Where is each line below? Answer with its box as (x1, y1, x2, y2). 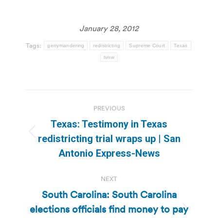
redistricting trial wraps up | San (37, 133, 181, 145)
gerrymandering (47, 43, 85, 49)
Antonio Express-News (58, 147, 160, 160)
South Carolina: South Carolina (41, 188, 177, 201)
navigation (24, 111, 103, 131)
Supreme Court (129, 43, 165, 49)
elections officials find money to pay (30, 203, 188, 216)
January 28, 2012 (79, 23, 139, 34)
